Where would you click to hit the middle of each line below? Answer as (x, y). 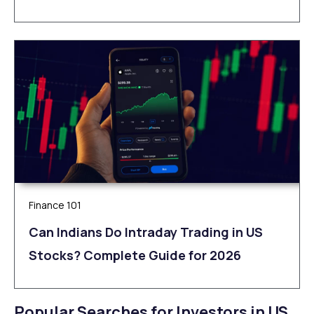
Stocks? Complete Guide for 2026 (135, 255)
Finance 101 (55, 205)
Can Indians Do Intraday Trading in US (146, 232)
